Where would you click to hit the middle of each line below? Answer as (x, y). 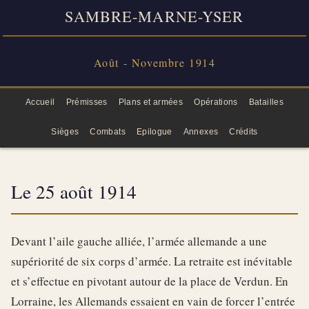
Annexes (201, 131)
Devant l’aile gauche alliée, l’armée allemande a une (139, 241)
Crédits (243, 131)
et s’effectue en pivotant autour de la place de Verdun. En (150, 281)
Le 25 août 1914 (74, 192)
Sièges (65, 131)
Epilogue (154, 131)
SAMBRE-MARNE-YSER (154, 16)
